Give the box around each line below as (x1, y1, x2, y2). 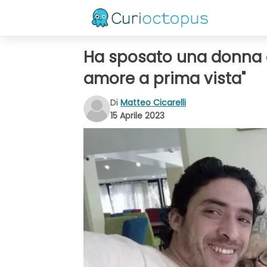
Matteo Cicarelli (120, 96, 186, 108)
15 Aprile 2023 (110, 109, 164, 122)
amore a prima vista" (83, 68, 246, 89)
